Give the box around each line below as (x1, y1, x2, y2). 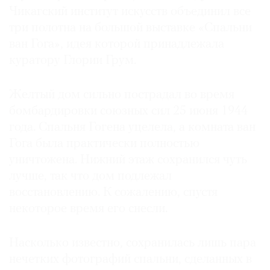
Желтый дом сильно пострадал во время (9, 89, 234, 102)
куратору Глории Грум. (9, 54, 136, 67)
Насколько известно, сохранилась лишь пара (9, 237, 256, 250)
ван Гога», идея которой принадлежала (9, 38, 224, 51)
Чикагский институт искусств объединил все (9, 5, 251, 19)
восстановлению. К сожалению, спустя (9, 186, 218, 199)
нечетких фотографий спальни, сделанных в (9, 253, 252, 266)
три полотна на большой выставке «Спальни (9, 22, 252, 35)
